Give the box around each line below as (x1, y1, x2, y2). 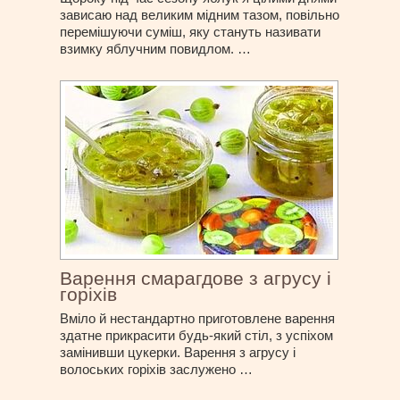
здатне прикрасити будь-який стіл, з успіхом (60, 327, 334, 343)
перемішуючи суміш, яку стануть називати (60, 23, 321, 39)
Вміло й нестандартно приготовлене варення (60, 310, 336, 326)
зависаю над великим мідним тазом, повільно (60, 6, 340, 22)
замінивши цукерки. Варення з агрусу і (60, 344, 296, 360)
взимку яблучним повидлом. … (60, 40, 252, 56)
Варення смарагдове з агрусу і (60, 267, 332, 288)
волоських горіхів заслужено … (60, 361, 254, 377)
